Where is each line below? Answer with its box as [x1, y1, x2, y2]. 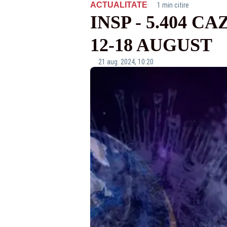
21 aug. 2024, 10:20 [98, 58, 154, 66]
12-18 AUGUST [90, 35, 212, 55]
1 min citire [157, 1, 189, 9]
